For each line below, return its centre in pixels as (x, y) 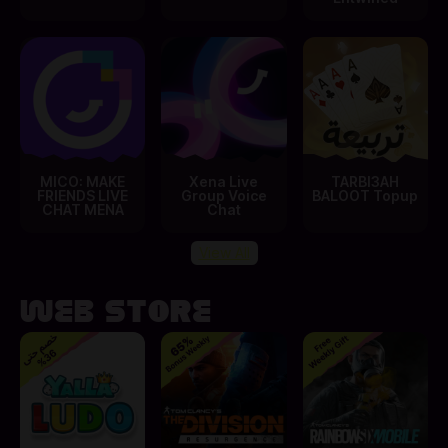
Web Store (116, 313)
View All (224, 252)
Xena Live (224, 181)
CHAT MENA (82, 209)
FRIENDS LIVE (83, 195)
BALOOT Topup (365, 195)
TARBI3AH (365, 181)
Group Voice (223, 195)
